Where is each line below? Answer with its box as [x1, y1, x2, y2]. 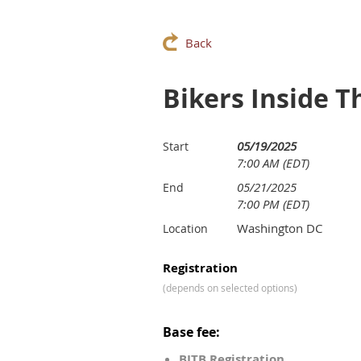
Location [163, 221, 208, 236]
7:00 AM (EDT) [237, 155, 309, 171]
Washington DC [237, 220, 322, 236]
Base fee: [163, 323, 220, 341]
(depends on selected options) [163, 281, 297, 294]
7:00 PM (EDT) [237, 196, 309, 212]
